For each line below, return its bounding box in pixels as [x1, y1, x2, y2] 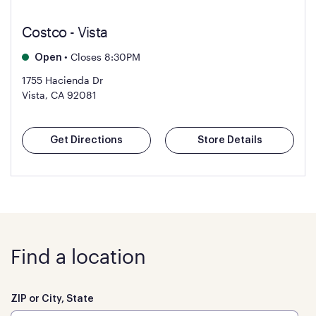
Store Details [197, 135, 262, 145]
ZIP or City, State [11, 294, 94, 304]
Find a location [11, 245, 146, 267]
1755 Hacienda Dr [22, 74, 103, 86]
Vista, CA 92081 [22, 89, 97, 101]
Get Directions [50, 135, 123, 145]
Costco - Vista [22, 23, 108, 40]
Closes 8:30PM [68, 51, 140, 63]
